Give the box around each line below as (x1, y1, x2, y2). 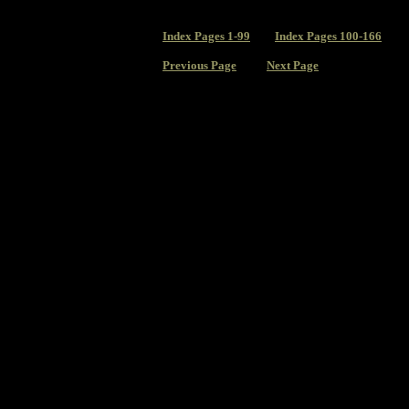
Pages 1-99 (192, 29, 250, 43)
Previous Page (163, 58, 236, 72)
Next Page (267, 58, 319, 72)
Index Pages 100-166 (275, 29, 382, 43)
